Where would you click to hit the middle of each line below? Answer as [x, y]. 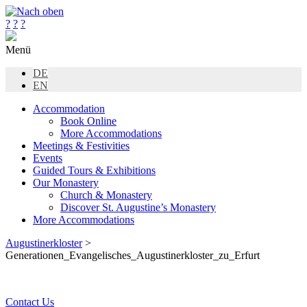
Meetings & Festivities [81, 146]
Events [48, 158]
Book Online [88, 121]
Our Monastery [66, 183]
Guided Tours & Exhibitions [94, 170]
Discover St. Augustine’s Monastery [138, 207]
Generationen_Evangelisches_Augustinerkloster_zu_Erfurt [133, 255]
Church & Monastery [106, 195]
